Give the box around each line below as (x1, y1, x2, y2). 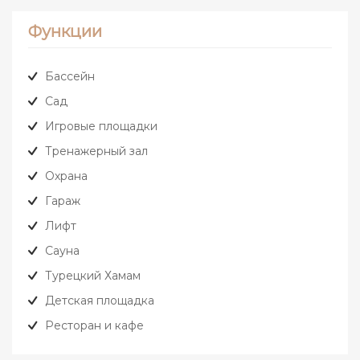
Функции (28, 22, 102, 42)
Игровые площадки (45, 119, 157, 134)
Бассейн (45, 69, 95, 84)
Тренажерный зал (45, 144, 148, 159)
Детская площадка (45, 293, 154, 309)
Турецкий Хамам (45, 268, 141, 284)
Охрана (45, 169, 88, 184)
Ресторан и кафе (45, 318, 144, 333)
